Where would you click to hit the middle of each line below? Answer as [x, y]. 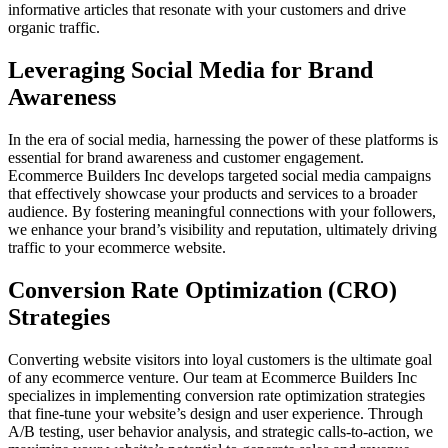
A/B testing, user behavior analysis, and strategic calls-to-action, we [220, 431]
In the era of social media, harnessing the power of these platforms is [223, 139]
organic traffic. [54, 28]
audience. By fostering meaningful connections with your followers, [222, 211]
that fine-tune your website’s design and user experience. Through [215, 413]
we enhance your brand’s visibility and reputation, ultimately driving [222, 229]
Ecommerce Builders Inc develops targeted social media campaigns [219, 175]
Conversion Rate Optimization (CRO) [202, 289]
